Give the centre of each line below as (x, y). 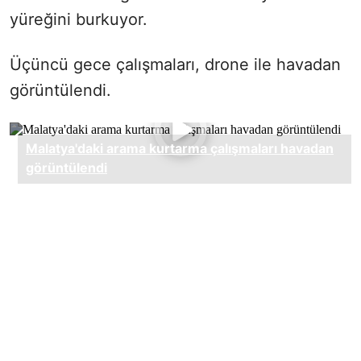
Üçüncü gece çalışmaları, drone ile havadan (175, 65)
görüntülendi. (60, 91)
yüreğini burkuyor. (79, 20)
